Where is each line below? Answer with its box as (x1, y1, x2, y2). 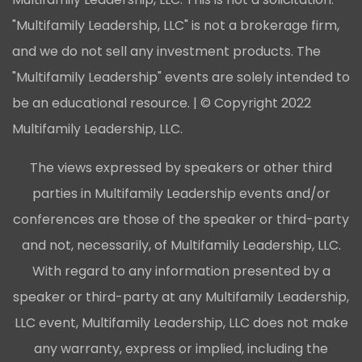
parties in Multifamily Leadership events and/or (32, 183, 330, 203)
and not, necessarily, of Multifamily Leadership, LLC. (21, 235, 341, 255)
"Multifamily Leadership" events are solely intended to (12, 67, 350, 86)
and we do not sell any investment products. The (12, 41, 321, 61)
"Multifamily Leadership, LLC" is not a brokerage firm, (12, 15, 339, 35)
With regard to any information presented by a (32, 261, 330, 280)
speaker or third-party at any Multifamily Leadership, (13, 287, 349, 306)
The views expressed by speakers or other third (30, 158, 332, 177)
